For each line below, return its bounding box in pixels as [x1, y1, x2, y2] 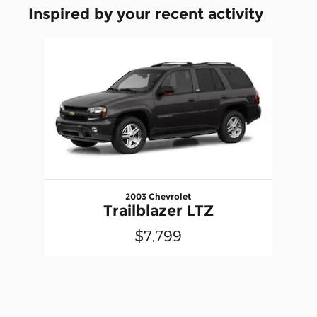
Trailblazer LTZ [103, 202, 214, 220]
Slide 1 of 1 [11, 38, 59, 51]
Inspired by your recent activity [28, 5, 263, 23]
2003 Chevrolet [125, 191, 192, 202]
